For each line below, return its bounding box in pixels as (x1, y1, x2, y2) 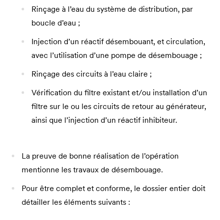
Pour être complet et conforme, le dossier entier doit (22, 183, 205, 193)
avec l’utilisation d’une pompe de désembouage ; (31, 50, 204, 60)
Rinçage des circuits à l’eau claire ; (31, 69, 154, 79)
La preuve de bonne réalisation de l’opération (22, 151, 179, 161)
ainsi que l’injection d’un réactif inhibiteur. (31, 115, 177, 125)
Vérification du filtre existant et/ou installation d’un (31, 87, 207, 97)
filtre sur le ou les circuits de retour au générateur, (31, 101, 206, 111)
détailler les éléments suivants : (22, 197, 130, 207)
